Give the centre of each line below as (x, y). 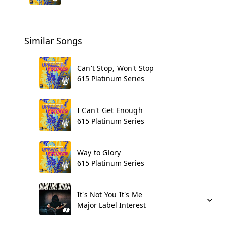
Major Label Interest (111, 205)
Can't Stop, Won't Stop (116, 68)
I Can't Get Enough (110, 110)
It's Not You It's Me (110, 195)
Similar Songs (53, 41)
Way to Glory (99, 152)
